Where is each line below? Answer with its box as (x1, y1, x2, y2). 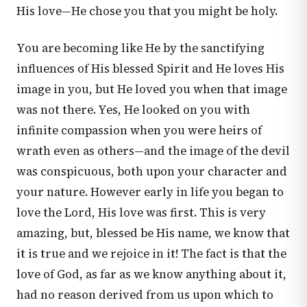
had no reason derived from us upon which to (16, 287, 273, 303)
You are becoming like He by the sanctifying (16, 40, 265, 56)
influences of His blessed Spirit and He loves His (16, 61, 284, 77)
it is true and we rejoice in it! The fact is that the (16, 246, 286, 262)
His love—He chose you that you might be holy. (16, 3, 278, 19)
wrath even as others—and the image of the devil (16, 143, 290, 159)
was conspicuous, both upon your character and (16, 164, 287, 180)
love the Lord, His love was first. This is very (16, 205, 266, 221)
